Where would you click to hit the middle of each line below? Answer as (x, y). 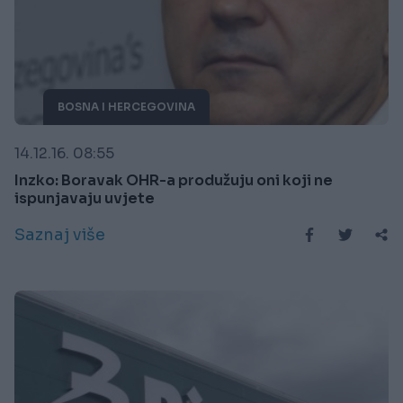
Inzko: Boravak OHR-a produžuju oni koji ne (174, 180)
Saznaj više (60, 234)
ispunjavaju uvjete (85, 198)
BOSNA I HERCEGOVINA (126, 106)
